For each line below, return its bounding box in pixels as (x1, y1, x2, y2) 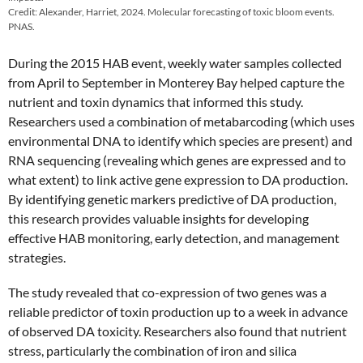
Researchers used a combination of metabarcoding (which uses (8, 113, 355, 129)
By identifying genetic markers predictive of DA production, (8, 190, 336, 207)
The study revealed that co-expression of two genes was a (8, 284, 327, 300)
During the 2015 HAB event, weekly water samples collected (8, 54, 342, 70)
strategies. (8, 249, 66, 265)
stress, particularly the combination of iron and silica (8, 342, 297, 358)
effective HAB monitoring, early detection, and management (8, 229, 340, 246)
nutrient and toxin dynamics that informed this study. (8, 93, 303, 109)
